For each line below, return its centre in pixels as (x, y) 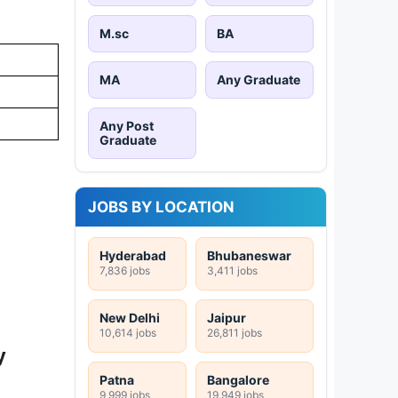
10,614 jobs (128, 332)
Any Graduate (259, 79)
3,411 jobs (232, 270)
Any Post (127, 125)
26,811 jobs (235, 332)
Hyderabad (133, 255)
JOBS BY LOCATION (161, 207)
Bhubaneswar (249, 255)
